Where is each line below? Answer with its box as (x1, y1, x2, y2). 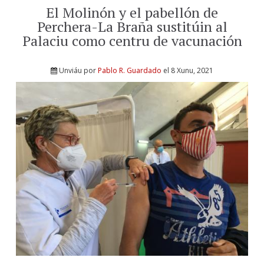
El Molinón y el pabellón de (46, 3, 218, 22)
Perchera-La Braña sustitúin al (37, 17, 227, 37)
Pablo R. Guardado (98, 65, 161, 75)
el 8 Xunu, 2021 (161, 65, 213, 75)
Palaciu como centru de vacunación (22, 31, 242, 51)
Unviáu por (59, 65, 98, 75)
